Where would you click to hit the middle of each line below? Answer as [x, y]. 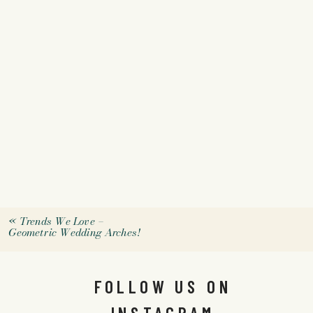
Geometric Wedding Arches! [74, 232]
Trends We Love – [61, 221]
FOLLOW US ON [163, 286]
